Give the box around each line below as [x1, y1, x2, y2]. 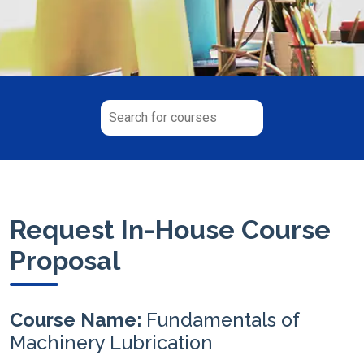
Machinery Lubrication [10, 331, 213, 353]
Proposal [10, 245, 120, 275]
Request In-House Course [10, 214, 331, 245]
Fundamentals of [146, 308, 299, 331]
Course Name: [10, 308, 146, 331]
